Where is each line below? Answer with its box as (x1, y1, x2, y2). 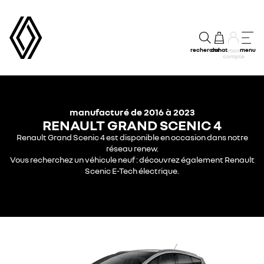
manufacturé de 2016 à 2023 (69, 105, 195, 118)
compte (222, 52, 245, 60)
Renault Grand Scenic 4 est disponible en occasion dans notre (16, 131, 248, 142)
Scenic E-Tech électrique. (85, 165, 179, 176)
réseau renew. (105, 143, 159, 153)
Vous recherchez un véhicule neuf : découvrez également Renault (9, 154, 255, 164)
